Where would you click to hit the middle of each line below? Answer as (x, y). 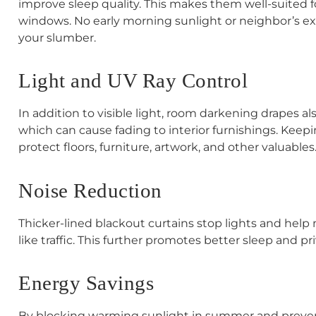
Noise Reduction (90, 190)
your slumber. (57, 38)
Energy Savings (86, 283)
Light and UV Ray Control (133, 81)
